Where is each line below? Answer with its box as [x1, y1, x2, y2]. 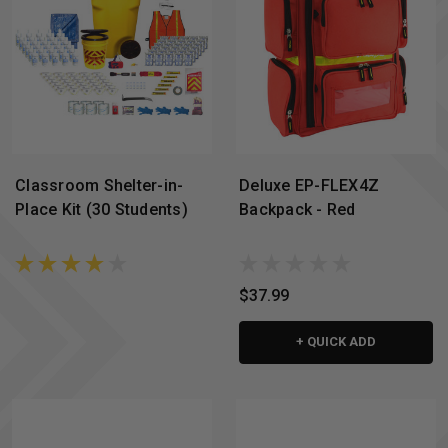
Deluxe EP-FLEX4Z [239, 176, 379, 196]
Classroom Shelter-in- [15, 176, 184, 196]
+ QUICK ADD [296, 333, 376, 349]
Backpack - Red [239, 200, 356, 220]
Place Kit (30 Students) [15, 200, 188, 220]
